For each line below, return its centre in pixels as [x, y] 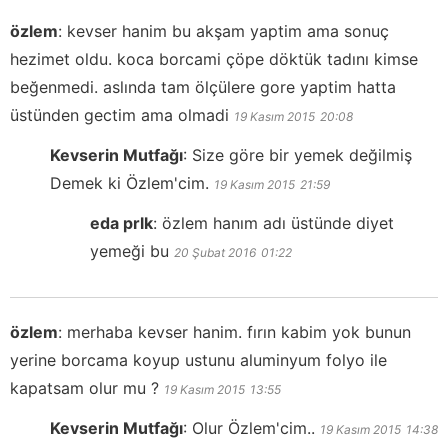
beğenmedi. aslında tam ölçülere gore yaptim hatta [203, 86]
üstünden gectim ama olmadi [119, 114]
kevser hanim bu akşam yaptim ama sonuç [228, 30]
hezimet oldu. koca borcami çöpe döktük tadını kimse [214, 58]
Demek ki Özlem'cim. [129, 182]
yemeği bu [129, 250]
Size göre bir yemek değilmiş [302, 154]
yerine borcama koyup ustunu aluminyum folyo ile [198, 359]
